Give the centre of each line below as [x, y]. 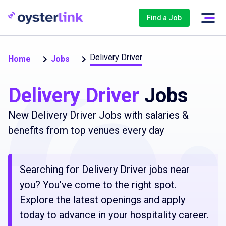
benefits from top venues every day [86, 130]
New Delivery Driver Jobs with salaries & [98, 115]
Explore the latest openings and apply [102, 200]
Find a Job [164, 18]
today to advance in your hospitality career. [114, 215]
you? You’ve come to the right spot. [98, 185]
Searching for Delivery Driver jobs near [105, 169]
